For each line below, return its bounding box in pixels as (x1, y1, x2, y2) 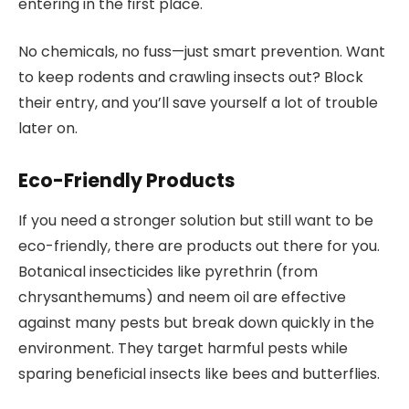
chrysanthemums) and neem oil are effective (18, 287, 346, 309)
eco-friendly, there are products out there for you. (18, 236, 380, 257)
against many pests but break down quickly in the (18, 312, 374, 334)
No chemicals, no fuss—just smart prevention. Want (18, 41, 385, 63)
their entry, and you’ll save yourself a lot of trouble (18, 92, 378, 114)
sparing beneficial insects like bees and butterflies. (18, 363, 380, 385)
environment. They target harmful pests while (18, 338, 348, 360)
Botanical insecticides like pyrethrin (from (18, 261, 318, 283)
